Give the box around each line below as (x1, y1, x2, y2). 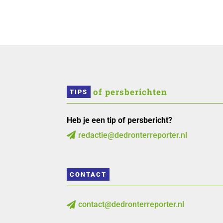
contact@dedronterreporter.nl (78, 200, 185, 210)
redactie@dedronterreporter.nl (78, 130, 188, 140)
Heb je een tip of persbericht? (67, 115, 173, 125)
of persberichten (93, 86, 168, 98)
